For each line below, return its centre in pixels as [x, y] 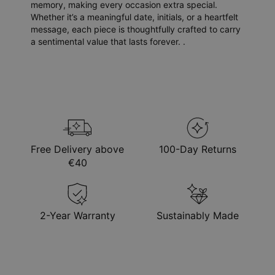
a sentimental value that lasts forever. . [108, 42]
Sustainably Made [198, 216]
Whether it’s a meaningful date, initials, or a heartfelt [134, 17]
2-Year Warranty [77, 216]
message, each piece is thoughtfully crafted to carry [136, 29]
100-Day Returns [198, 149]
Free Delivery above [77, 149]
